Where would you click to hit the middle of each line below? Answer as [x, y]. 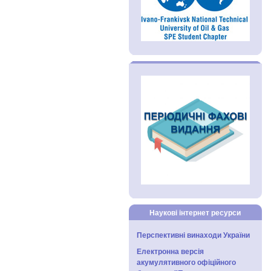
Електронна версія [170, 251]
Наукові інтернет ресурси [195, 212]
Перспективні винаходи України [193, 234]
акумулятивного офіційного [186, 262]
